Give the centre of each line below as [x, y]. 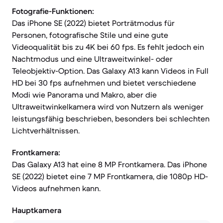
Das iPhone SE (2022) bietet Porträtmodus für [93, 23]
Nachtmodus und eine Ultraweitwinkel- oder [92, 59]
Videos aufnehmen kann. [56, 188]
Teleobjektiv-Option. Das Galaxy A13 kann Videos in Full [110, 71]
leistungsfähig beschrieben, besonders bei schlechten [111, 118]
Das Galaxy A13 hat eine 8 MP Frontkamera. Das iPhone [110, 164]
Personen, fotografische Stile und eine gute [90, 35]
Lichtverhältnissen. [46, 130]
